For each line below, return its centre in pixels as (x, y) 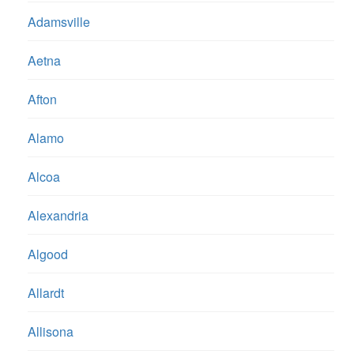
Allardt (46, 293)
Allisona (51, 332)
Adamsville (59, 22)
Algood (48, 254)
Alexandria (58, 216)
